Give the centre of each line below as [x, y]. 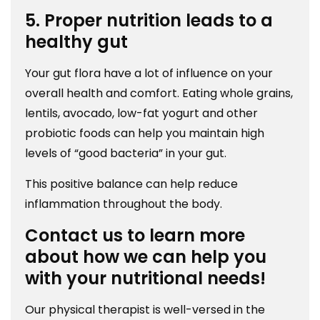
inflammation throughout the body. [124, 204]
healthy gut [76, 42]
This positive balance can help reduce [131, 184]
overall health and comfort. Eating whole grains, [159, 94]
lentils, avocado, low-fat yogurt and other [141, 114]
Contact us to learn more [135, 236]
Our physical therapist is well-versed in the [145, 310]
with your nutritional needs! [145, 279]
